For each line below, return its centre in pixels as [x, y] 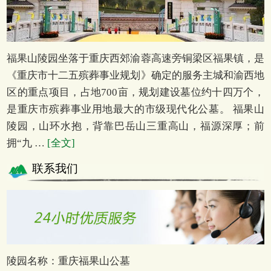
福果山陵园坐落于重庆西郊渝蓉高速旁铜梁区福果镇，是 [135, 59]
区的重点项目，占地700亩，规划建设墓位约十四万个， [135, 93]
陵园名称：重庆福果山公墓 [69, 261]
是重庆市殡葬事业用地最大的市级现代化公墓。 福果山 [135, 109]
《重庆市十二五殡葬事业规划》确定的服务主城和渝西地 [135, 76]
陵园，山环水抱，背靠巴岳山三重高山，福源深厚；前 [135, 126]
